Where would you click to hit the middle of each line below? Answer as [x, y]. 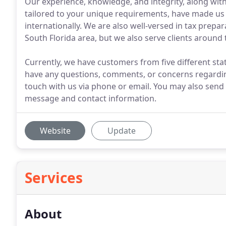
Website [55, 131]
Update [122, 131]
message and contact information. [91, 98]
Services [54, 178]
